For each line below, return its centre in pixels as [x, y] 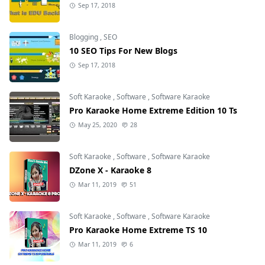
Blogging [85, 37]
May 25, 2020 [97, 125]
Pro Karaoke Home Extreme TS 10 [138, 230]
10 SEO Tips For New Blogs [123, 50]
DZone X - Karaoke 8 [110, 170]
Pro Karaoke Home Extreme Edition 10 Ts [153, 110]
